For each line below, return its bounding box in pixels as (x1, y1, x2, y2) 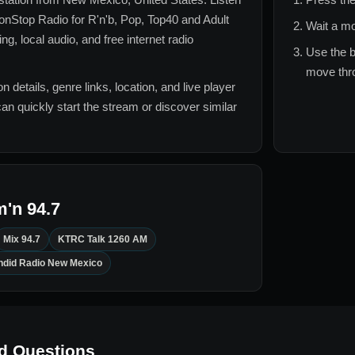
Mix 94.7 (3, 234, 40, 246)
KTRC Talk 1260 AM (58, 234, 147, 246)
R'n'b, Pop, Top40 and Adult (88, 13, 229, 27)
